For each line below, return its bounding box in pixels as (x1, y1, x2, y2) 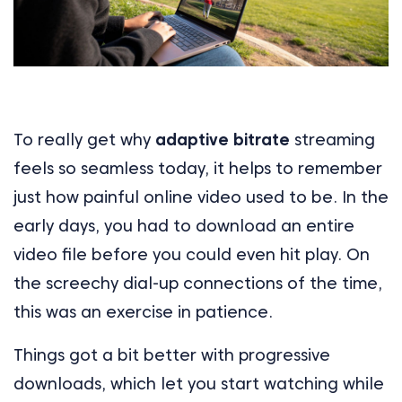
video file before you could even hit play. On (13, 245, 370, 265)
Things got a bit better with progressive (13, 345, 330, 365)
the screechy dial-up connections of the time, (13, 274, 382, 293)
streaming (290, 130, 375, 150)
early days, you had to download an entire (13, 216, 354, 236)
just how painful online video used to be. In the (13, 188, 389, 207)
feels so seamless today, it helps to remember (13, 159, 382, 179)
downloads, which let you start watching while (13, 374, 384, 394)
